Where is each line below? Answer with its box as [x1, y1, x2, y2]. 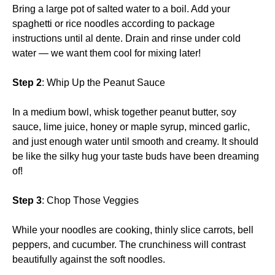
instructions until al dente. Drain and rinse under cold [12, 33, 241, 44]
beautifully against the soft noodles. [12, 254, 165, 265]
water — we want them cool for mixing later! [12, 47, 201, 58]
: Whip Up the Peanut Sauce [42, 77, 165, 88]
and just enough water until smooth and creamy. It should [12, 136, 258, 147]
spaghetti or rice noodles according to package [12, 18, 215, 29]
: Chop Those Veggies [42, 195, 139, 206]
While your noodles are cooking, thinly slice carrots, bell [12, 224, 254, 235]
